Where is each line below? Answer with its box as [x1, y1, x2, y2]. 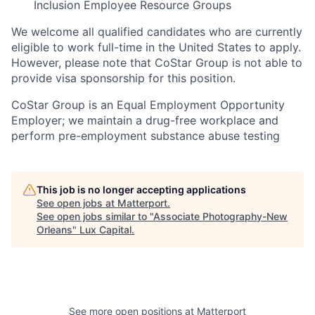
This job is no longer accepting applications [37, 184, 246, 195]
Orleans [37, 224, 72, 236]
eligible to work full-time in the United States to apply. [11, 40, 301, 54]
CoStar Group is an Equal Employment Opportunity [11, 98, 285, 112]
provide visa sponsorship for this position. [11, 71, 236, 85]
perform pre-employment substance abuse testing [11, 129, 280, 143]
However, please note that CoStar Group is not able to [11, 56, 302, 70]
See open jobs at [37, 197, 117, 209]
